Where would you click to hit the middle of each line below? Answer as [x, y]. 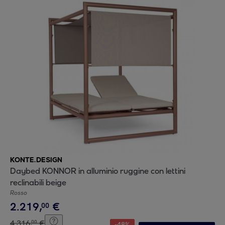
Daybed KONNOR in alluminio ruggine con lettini [98, 171]
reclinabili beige [38, 183]
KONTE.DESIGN [36, 160]
